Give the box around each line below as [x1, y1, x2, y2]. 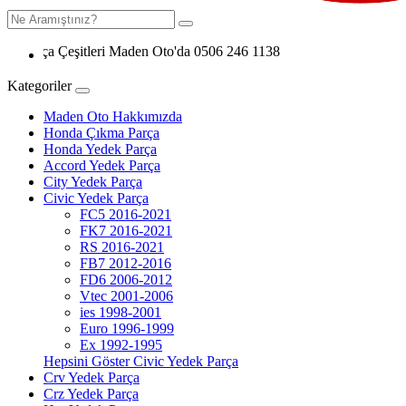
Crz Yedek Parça [43, 386, 139, 401]
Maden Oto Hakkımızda [43, 109, 182, 124]
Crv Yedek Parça [43, 370, 140, 385]
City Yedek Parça [43, 174, 142, 189]
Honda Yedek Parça [43, 141, 157, 157]
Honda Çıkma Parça [43, 125, 159, 140]
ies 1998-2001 [80, 304, 161, 320]
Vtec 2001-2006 [80, 288, 173, 304]
